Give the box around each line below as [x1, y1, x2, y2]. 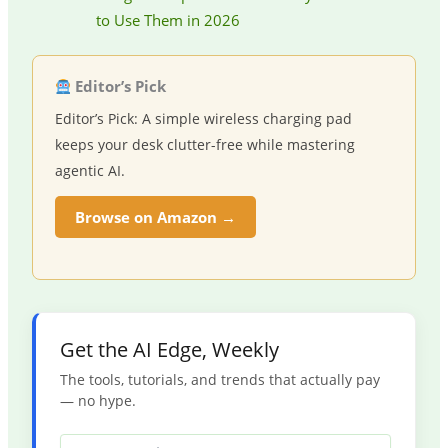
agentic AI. [54, 161, 125, 181]
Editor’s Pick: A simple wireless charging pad [54, 109, 352, 129]
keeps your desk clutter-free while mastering [54, 135, 355, 155]
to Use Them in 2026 [95, 9, 240, 30]
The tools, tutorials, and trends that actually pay [59, 369, 380, 389]
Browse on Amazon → [74, 207, 236, 228]
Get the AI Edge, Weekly [59, 335, 279, 363]
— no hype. [59, 390, 136, 410]
